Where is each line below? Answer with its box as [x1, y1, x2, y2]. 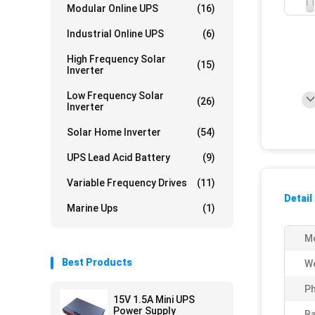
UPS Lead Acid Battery [67, 152, 170, 163]
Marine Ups [67, 202, 118, 214]
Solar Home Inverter [67, 127, 161, 138]
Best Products [62, 257, 132, 268]
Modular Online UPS [67, 3, 158, 14]
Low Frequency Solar [67, 90, 164, 101]
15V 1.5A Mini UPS [113, 294, 195, 305]
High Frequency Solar [67, 53, 166, 65]
